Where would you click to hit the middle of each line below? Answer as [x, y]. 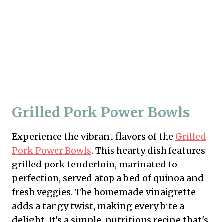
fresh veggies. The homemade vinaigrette [104, 192]
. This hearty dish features [148, 150]
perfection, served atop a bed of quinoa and [108, 178]
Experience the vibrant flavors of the [94, 136]
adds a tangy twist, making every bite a [98, 206]
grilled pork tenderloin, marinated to [95, 164]
